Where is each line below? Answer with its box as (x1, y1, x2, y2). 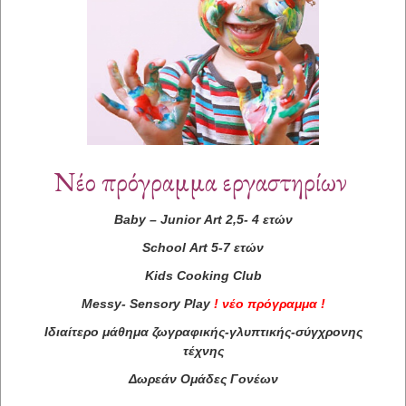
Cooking (176, 267, 229, 283)
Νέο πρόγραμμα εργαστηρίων (53, 163, 353, 199)
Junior (159, 211, 200, 227)
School (142, 239, 186, 255)
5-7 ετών (208, 239, 264, 255)
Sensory (129, 295, 180, 311)
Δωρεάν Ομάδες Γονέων (128, 371, 278, 386)
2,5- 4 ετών (221, 211, 293, 227)
